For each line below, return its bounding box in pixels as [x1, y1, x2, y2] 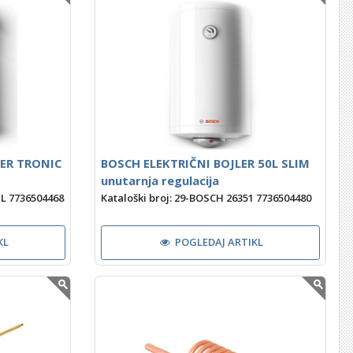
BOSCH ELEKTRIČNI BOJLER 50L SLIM [100, 155, 310, 172]
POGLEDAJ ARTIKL [175, 235, 264, 250]
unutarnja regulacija [100, 173, 219, 189]
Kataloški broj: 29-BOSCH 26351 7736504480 [100, 190, 311, 205]
